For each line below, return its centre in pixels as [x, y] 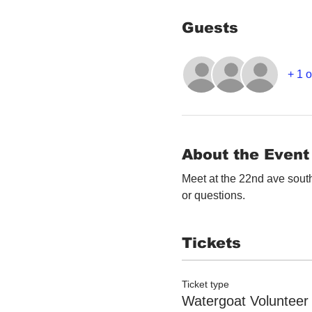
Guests [210, 27]
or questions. [215, 195]
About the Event [245, 154]
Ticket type [205, 284]
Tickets [211, 243]
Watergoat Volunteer [245, 301]
